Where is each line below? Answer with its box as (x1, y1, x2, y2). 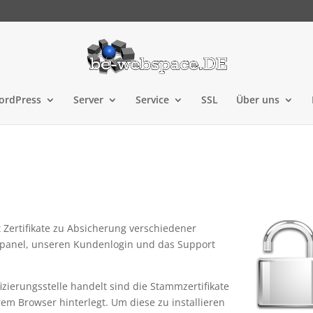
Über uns (236, 93, 279, 106)
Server (73, 93, 103, 106)
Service (136, 93, 169, 106)
